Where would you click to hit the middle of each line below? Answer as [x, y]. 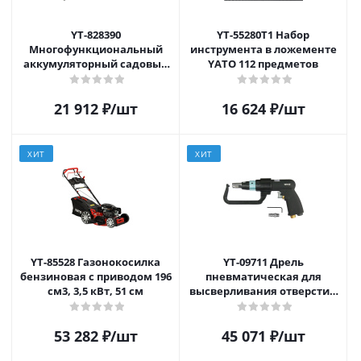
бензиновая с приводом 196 [95, 276]
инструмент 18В [95, 78]
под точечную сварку [263, 305]
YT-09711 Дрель [263, 261]
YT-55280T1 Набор [246, 34]
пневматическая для [263, 276]
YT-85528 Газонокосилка [54, 261]
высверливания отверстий [263, 290]
